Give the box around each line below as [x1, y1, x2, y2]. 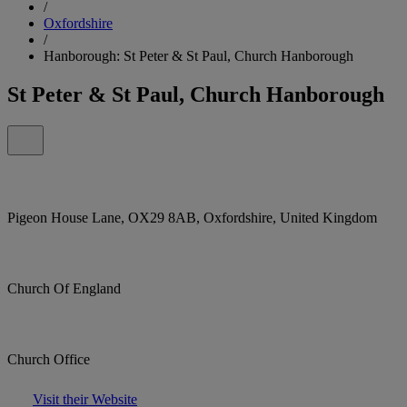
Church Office [7, 351, 90, 367]
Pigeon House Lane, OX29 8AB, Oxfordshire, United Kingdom [7, 209, 377, 225]
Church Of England [7, 280, 121, 296]
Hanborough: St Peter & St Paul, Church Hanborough [44, 47, 353, 64]
